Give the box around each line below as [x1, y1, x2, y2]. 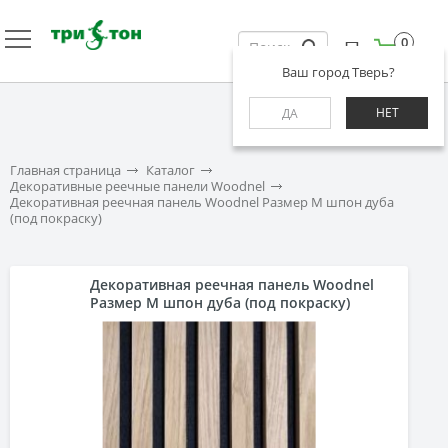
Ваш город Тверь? [282, 63, 395, 81]
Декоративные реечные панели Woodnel [10, 177, 265, 195]
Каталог [146, 161, 195, 179]
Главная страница [10, 161, 121, 179]
